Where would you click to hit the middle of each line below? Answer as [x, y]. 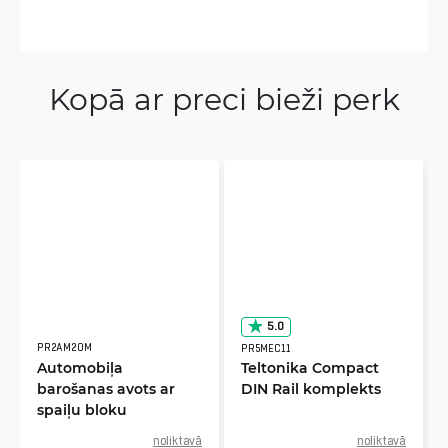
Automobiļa [80, 367]
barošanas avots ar [106, 388]
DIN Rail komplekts [311, 388]
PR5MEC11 [266, 348]
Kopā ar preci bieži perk [224, 98]
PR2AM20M [64, 347]
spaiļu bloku [82, 409]
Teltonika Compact [310, 367]
